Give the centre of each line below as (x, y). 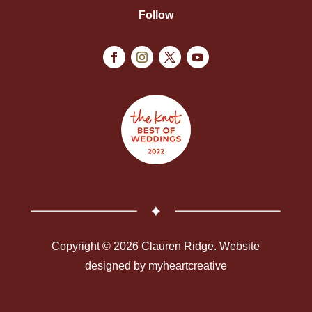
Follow (156, 15)
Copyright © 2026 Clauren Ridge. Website (156, 246)
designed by (116, 265)
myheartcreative (187, 265)
